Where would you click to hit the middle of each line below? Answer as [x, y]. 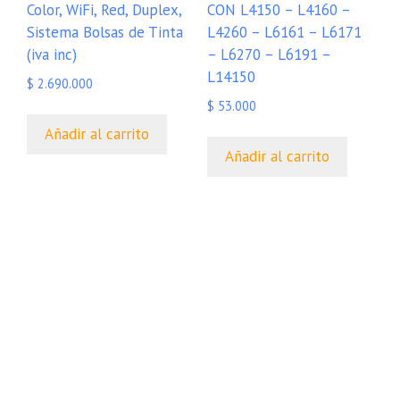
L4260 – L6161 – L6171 [284, 33]
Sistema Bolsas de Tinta [105, 33]
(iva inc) [52, 55]
